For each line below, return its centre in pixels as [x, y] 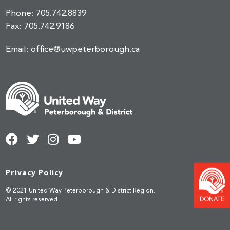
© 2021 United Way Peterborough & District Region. [81, 191]
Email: [18, 49]
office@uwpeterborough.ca [85, 49]
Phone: [21, 13]
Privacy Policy [35, 172]
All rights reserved [32, 199]
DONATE [212, 199]
